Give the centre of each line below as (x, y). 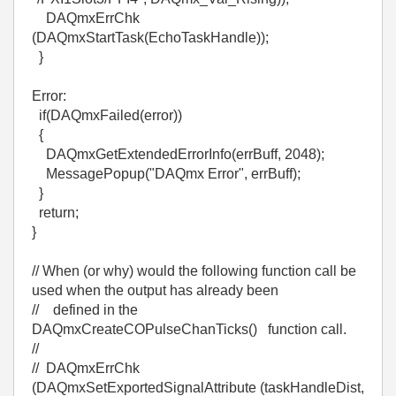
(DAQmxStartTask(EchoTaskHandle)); (150, 38)
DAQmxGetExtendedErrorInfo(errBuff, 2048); (178, 154)
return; (55, 213)
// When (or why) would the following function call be (194, 271)
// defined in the (85, 310)
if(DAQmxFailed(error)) (107, 115)
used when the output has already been (155, 290)
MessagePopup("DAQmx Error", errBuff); (166, 174)
